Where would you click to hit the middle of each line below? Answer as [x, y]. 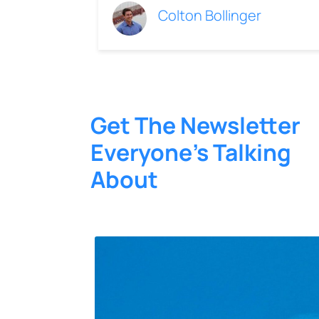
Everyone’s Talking [191, 153]
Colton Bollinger [210, 16]
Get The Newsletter [195, 126]
